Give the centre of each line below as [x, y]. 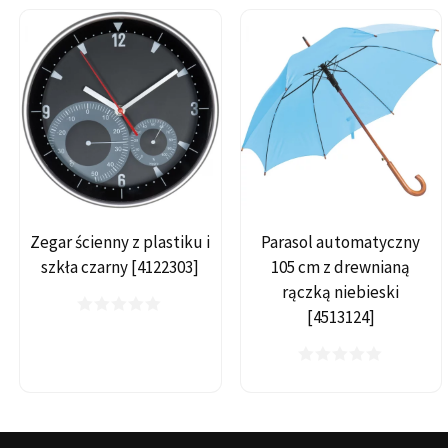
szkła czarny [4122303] [120, 267]
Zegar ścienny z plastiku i [120, 242]
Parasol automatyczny [341, 242]
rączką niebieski [341, 292]
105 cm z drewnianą [341, 267]
